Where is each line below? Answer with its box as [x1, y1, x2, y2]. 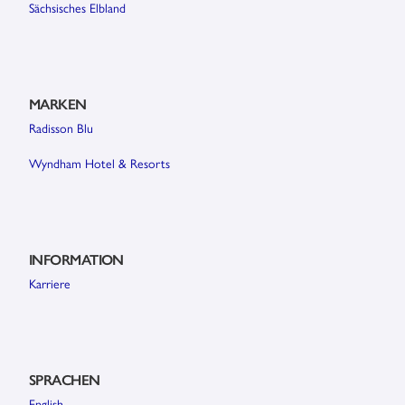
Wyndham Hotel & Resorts [29, 154, 170, 173]
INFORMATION [29, 249, 124, 270]
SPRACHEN [29, 369, 100, 391]
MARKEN [29, 92, 87, 114]
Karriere [29, 274, 71, 293]
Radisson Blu [29, 118, 93, 137]
